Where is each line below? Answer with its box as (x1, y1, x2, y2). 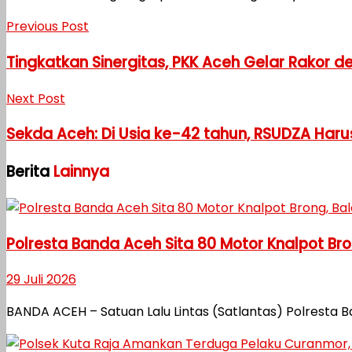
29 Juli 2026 (6, 270, 76, 289)
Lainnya (53, 161, 109, 183)
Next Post (6, 89, 65, 108)
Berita (6, 161, 53, 183)
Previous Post (6, 17, 89, 36)
